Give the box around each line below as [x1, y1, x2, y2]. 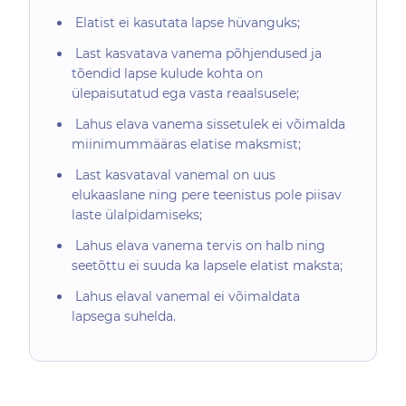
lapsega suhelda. [72, 308, 176, 324]
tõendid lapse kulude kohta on [72, 65, 263, 82]
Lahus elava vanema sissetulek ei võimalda [72, 116, 345, 132]
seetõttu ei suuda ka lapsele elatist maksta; [72, 257, 343, 274]
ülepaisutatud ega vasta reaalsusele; [72, 85, 299, 101]
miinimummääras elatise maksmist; [72, 136, 301, 152]
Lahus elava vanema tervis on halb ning [72, 237, 325, 254]
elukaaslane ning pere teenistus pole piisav [72, 187, 342, 203]
